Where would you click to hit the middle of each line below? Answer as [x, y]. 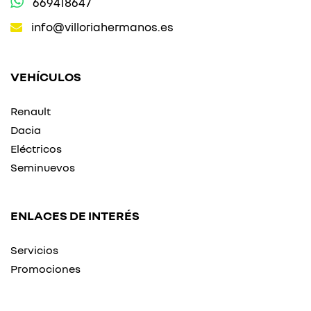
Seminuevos [43, 167]
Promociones [45, 269]
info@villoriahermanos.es [102, 27]
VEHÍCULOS [46, 76]
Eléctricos [36, 149]
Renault [31, 111]
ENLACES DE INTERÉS [75, 215]
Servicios [34, 250]
